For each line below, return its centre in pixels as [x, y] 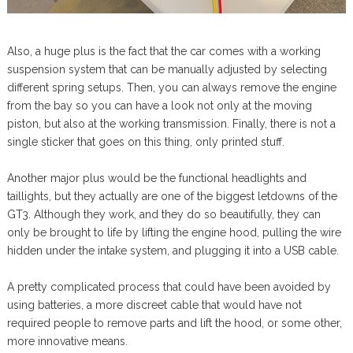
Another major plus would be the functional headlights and [156, 178]
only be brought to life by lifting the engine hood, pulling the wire [174, 233]
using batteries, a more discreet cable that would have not [154, 305]
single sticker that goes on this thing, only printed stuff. [145, 142]
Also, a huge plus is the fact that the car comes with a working [163, 52]
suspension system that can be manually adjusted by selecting [167, 70]
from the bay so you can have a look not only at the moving [159, 106]
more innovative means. [67, 342]
